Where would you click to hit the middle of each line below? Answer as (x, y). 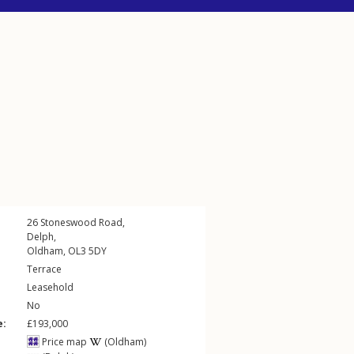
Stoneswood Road (81, 222)
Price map (63, 342)
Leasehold (50, 287)
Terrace (44, 269)
